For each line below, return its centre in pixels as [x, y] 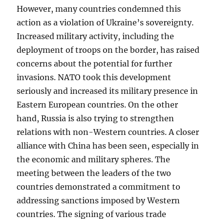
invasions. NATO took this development [94, 77]
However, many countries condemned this [99, 9]
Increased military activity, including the [96, 36]
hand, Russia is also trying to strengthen [96, 118]
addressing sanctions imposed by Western [99, 200]
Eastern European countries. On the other [98, 105]
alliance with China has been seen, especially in [108, 146]
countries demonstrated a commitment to [99, 187]
